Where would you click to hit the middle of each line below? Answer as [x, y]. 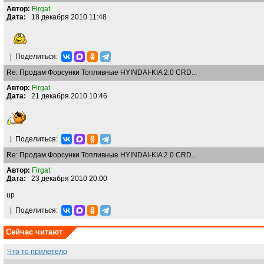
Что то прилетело [37, 252]
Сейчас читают [34, 232]
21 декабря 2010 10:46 [67, 96]
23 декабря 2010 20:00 [67, 179]
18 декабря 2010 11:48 [66, 17]
